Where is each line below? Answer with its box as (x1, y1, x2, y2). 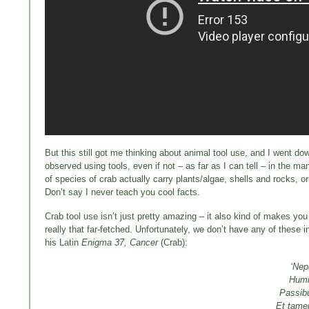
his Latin (45, 237, 81, 248)
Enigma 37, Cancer (81, 237, 158, 248)
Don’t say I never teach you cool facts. (45, 186, 200, 197)
